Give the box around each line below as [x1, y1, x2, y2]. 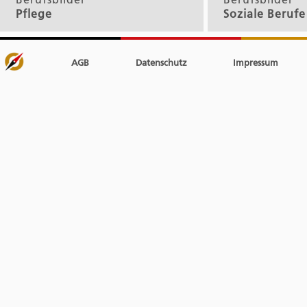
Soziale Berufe [223, 6, 306, 21]
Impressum [230, 56, 279, 68]
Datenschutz [132, 56, 187, 68]
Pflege [16, 6, 52, 21]
